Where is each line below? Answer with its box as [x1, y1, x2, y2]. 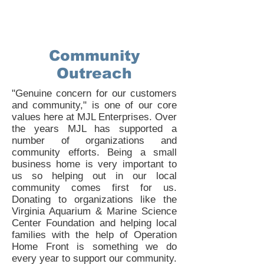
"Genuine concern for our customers [12, 88, 177, 99]
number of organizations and [12, 135, 177, 146]
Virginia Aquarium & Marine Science [12, 206, 177, 217]
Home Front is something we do [12, 241, 177, 252]
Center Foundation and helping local [12, 217, 177, 229]
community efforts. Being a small [12, 147, 177, 158]
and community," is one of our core [12, 100, 177, 111]
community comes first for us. [12, 182, 177, 193]
